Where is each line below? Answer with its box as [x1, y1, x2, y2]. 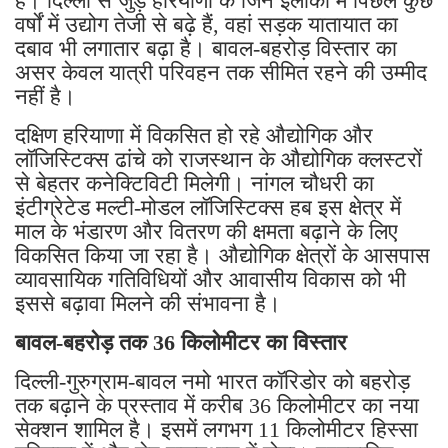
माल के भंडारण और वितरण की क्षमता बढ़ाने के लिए [15, 219, 398, 245]
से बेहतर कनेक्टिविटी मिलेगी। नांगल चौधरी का [15, 171, 374, 197]
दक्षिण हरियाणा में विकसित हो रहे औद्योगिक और [15, 123, 373, 149]
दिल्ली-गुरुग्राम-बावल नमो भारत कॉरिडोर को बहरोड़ [15, 369, 410, 395]
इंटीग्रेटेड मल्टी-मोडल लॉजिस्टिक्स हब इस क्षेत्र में [15, 195, 401, 221]
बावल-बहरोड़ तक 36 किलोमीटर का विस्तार [15, 330, 347, 356]
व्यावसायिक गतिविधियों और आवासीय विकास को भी [15, 267, 406, 293]
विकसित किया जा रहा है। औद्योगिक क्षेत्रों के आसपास [15, 243, 430, 269]
